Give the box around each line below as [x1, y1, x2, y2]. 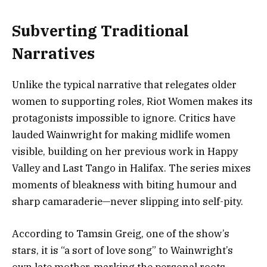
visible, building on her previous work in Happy [12, 144, 238, 158]
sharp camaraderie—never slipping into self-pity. [12, 194, 243, 208]
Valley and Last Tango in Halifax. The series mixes [12, 161, 251, 175]
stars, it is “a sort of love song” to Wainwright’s [12, 244, 233, 257]
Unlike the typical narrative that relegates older [12, 77, 237, 91]
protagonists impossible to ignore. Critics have [12, 111, 235, 125]
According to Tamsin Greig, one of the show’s [12, 227, 229, 241]
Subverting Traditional [12, 20, 189, 41]
